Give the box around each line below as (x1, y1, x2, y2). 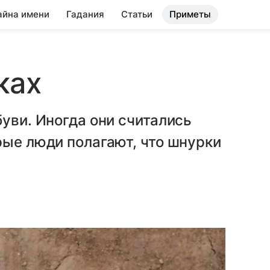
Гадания (66, 8, 104, 20)
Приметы (169, 8, 211, 20)
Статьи (121, 8, 152, 20)
